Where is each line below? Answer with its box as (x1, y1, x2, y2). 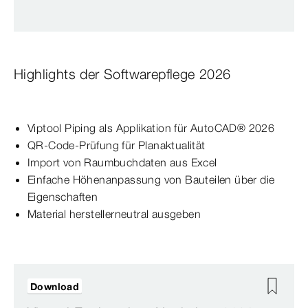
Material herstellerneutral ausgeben (27, 207, 201, 221)
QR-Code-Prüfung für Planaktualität (27, 138, 206, 153)
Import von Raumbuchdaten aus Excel (27, 155, 217, 170)
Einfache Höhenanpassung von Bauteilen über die (27, 173, 275, 187)
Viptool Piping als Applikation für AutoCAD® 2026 (27, 121, 275, 135)
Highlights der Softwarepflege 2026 (14, 65, 288, 83)
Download (30, 280, 80, 294)
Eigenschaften (27, 190, 98, 204)
